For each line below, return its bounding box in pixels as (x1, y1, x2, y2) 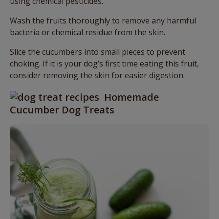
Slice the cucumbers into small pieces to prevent (10, 46, 185, 58)
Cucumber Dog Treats (10, 103, 114, 117)
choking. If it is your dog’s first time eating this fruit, (10, 58, 199, 69)
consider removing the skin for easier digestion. (10, 70, 185, 81)
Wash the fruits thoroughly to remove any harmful (10, 15, 196, 26)
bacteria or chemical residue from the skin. (10, 27, 165, 38)
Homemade (104, 90, 159, 104)
